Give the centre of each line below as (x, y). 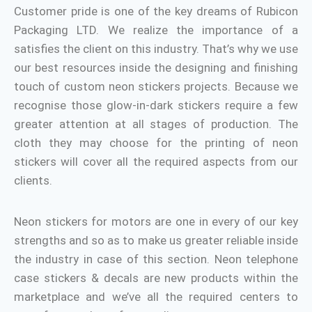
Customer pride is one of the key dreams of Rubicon (156, 11)
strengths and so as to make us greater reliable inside (156, 240)
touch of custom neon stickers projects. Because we (156, 86)
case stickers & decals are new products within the (156, 278)
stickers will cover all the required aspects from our (156, 162)
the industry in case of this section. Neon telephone (156, 259)
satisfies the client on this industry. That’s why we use (156, 49)
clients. (33, 180)
